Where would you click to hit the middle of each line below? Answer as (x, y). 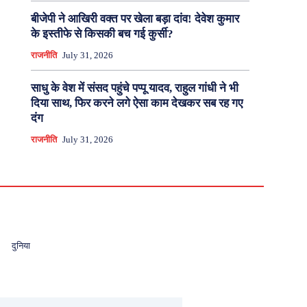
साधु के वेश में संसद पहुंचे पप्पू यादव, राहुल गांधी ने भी (134, 88)
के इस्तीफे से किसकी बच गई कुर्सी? (102, 34)
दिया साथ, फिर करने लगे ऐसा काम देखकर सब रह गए (136, 103)
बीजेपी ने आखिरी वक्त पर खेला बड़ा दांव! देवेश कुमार (135, 19)
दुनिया (21, 246)
